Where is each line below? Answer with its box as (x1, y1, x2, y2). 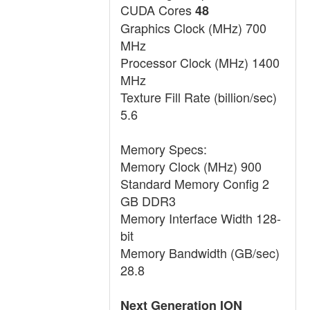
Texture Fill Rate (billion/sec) (120, 88, 277, 106)
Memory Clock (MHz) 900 (120, 157, 262, 175)
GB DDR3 (120, 192, 176, 210)
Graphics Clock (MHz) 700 (120, 19, 266, 37)
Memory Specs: (120, 140, 207, 158)
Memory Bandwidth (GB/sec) (120, 244, 280, 262)
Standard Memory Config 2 (120, 174, 269, 192)
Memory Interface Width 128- (120, 209, 281, 227)
